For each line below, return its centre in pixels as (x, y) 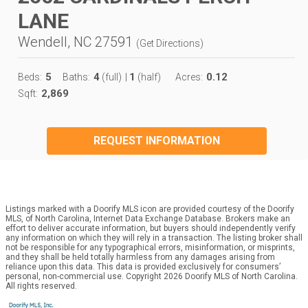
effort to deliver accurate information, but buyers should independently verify (151, 228)
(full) (111, 77)
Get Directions (170, 43)
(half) (148, 77)
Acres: (189, 77)
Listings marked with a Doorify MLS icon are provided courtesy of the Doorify (150, 209)
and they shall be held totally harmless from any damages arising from (140, 257)
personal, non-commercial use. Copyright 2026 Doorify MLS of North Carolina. (152, 276)
